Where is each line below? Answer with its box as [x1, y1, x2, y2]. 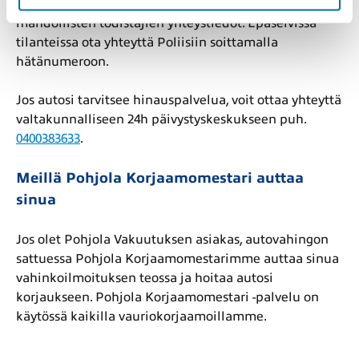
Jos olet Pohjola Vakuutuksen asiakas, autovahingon [16, 232, 329, 247]
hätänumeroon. [16, 54, 109, 69]
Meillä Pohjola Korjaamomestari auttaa [16, 169, 304, 186]
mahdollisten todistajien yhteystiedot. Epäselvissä [16, 15, 317, 30]
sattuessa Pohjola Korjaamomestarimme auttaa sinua [16, 251, 339, 266]
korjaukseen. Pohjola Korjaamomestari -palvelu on [16, 289, 319, 305]
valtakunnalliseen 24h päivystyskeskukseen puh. [16, 111, 306, 127]
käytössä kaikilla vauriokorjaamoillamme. [16, 309, 267, 324]
